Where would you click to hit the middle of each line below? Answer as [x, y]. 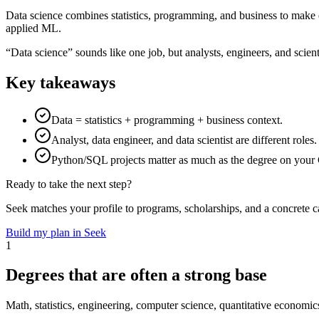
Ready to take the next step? [69, 184]
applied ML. [33, 28]
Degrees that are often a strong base [136, 275]
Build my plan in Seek [56, 232]
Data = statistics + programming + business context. [167, 120]
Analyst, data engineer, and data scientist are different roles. [184, 140]
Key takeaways [61, 82]
